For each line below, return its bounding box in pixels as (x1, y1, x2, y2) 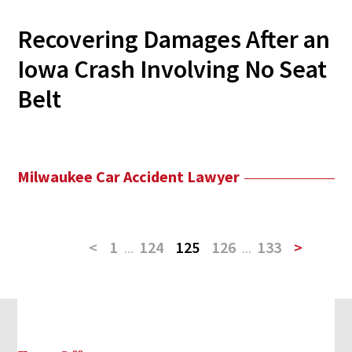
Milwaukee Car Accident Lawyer (17, 167, 240, 187)
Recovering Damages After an (17, 24, 331, 56)
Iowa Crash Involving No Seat (17, 53, 328, 86)
